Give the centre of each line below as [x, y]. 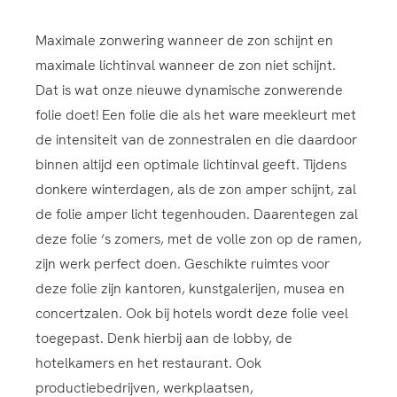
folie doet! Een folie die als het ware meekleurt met [196, 115]
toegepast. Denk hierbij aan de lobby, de [164, 339]
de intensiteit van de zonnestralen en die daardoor [196, 140]
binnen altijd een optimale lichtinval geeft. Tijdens [191, 165]
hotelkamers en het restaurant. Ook [148, 363]
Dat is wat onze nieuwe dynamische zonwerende [189, 90]
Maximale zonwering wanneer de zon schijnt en [184, 41]
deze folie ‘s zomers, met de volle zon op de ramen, [198, 239]
